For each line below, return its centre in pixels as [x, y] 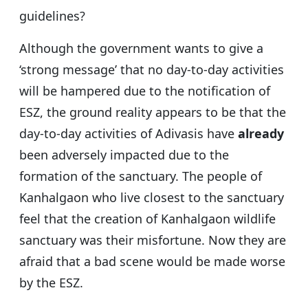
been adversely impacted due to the [124, 155]
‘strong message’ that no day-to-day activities [152, 70]
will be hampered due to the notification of [145, 91]
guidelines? [52, 16]
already [261, 134]
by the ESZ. [51, 283]
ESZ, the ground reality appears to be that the [153, 112]
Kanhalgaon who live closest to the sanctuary [152, 198]
